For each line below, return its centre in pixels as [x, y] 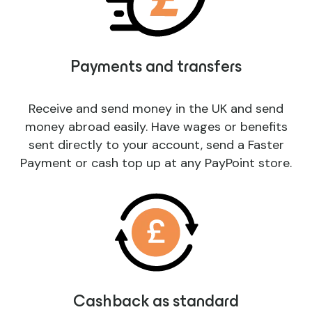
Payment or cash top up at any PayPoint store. [156, 163]
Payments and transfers [156, 68]
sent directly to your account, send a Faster [156, 145]
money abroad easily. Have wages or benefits [156, 127]
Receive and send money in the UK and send [156, 109]
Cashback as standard [156, 303]
